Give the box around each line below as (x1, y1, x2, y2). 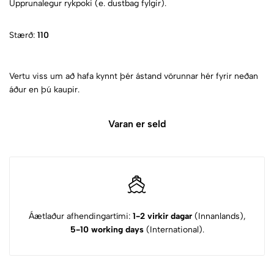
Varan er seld (108, 118, 166, 130)
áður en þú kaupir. (9, 84, 80, 95)
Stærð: (9, 30, 37, 40)
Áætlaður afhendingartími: (28, 211, 133, 221)
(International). (143, 224, 204, 235)
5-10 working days (70, 224, 144, 235)
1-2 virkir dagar (132, 211, 194, 221)
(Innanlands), (194, 211, 246, 221)
